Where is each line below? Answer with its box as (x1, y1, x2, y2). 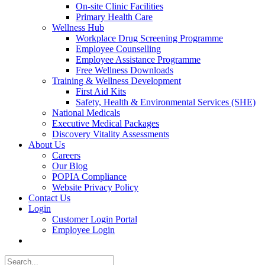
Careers (52, 150, 80, 160)
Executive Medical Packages (52, 118, 159, 128)
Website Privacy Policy (52, 182, 138, 192)
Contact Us (28, 192, 70, 203)
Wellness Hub (52, 22, 104, 33)
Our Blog (52, 160, 88, 171)
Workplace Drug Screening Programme (76, 33, 223, 43)
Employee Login (52, 224, 115, 235)
